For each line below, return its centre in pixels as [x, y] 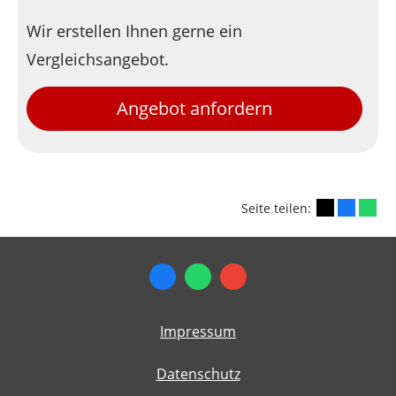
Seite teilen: [278, 208]
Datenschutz [198, 373]
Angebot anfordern [195, 108]
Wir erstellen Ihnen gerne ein [134, 31]
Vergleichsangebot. [98, 60]
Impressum [198, 331]
